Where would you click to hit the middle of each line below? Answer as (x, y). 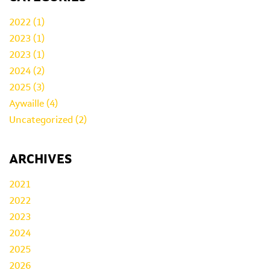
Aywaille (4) (33, 103)
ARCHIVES (40, 159)
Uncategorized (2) (48, 119)
